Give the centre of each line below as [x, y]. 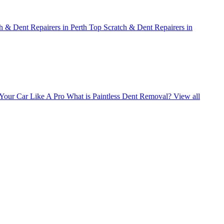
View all [187, 96]
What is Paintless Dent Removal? [119, 96]
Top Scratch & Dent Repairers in [141, 27]
